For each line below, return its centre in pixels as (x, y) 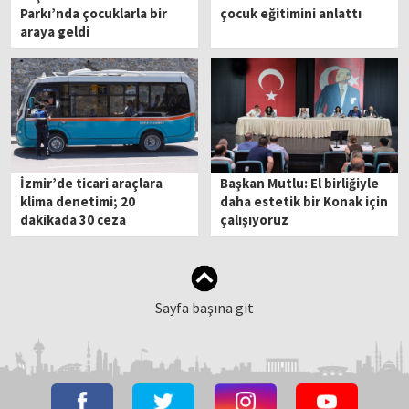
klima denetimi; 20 (78, 201)
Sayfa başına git (204, 307)
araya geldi (55, 32)
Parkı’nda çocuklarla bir (94, 14)
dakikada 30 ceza (73, 219)
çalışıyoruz (255, 219)
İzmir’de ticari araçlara (92, 183)
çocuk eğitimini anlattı (291, 14)
